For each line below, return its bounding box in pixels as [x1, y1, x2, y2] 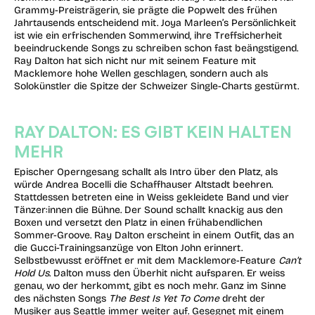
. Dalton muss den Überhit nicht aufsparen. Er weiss [49, 267, 285, 280]
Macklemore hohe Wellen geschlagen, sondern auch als [14, 67, 268, 79]
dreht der [219, 292, 265, 305]
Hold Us [14, 267, 49, 280]
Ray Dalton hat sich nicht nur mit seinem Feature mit [14, 55, 256, 67]
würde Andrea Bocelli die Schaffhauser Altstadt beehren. [14, 179, 273, 191]
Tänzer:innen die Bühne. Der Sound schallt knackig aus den [14, 204, 283, 217]
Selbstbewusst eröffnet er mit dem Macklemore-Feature [14, 255, 278, 267]
